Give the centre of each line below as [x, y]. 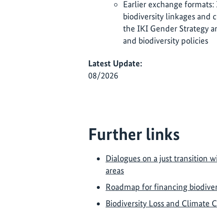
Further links [134, 134]
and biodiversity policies [166, 40]
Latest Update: [115, 63]
